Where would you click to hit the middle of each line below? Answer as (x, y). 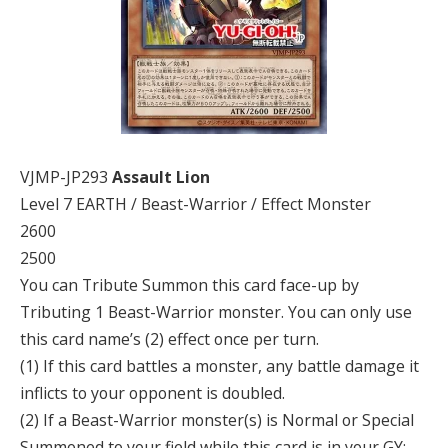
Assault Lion (161, 177)
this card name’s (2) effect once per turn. (169, 339)
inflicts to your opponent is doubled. (152, 393)
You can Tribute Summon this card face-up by (189, 285)
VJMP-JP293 (66, 177)
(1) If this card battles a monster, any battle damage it (219, 366)
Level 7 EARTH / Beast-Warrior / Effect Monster (195, 204)
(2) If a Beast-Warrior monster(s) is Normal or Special (217, 420)
